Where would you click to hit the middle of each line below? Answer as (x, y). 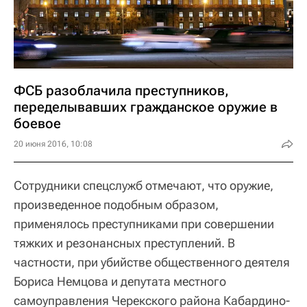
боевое (37, 123)
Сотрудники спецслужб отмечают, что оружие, (144, 185)
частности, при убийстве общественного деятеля (152, 262)
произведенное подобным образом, (116, 204)
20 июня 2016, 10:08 (53, 144)
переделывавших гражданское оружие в (146, 107)
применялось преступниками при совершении (144, 223)
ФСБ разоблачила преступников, (121, 90)
